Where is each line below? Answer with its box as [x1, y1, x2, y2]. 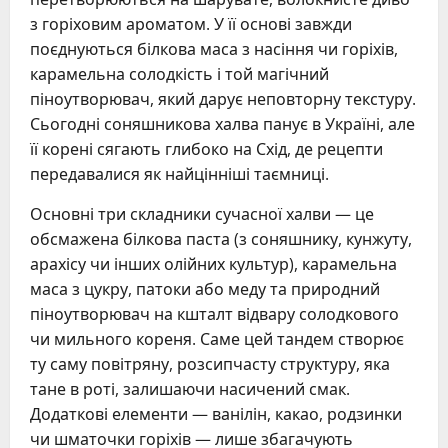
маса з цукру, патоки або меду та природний [30, 277, 380, 300]
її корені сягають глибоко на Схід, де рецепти [30, 137, 383, 160]
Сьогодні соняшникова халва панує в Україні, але [30, 112, 415, 135]
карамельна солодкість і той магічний [30, 62, 329, 85]
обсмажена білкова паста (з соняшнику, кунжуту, [30, 227, 412, 250]
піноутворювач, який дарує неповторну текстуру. [30, 87, 416, 110]
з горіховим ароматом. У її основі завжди [30, 12, 352, 35]
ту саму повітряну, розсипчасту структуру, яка [30, 352, 390, 375]
